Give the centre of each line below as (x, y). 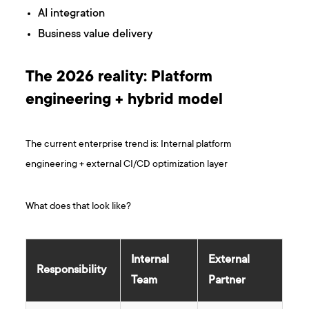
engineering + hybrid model (124, 101)
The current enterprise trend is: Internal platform (129, 145)
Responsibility (72, 271)
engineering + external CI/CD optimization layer (127, 165)
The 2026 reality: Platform (119, 78)
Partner (227, 281)
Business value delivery (96, 35)
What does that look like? (79, 207)
